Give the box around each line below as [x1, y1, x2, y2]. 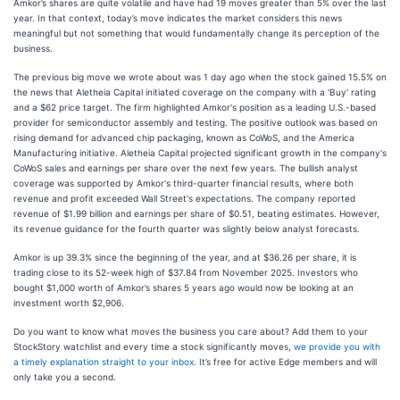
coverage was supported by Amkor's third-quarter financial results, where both [13, 178, 354, 188]
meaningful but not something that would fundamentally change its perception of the [13, 28, 379, 38]
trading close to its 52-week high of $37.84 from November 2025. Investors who [13, 267, 358, 278]
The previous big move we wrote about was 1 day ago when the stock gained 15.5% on [13, 71, 387, 82]
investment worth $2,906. [13, 297, 124, 308]
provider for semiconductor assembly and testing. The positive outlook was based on [13, 117, 378, 128]
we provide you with [294, 341, 380, 352]
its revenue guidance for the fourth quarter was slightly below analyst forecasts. [13, 223, 360, 234]
